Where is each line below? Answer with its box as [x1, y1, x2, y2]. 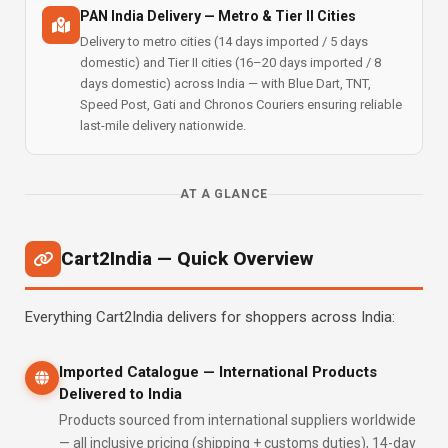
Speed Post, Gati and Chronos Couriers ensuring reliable [80, 97, 402, 112]
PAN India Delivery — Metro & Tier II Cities [80, 8, 356, 24]
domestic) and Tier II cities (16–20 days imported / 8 [80, 55, 381, 70]
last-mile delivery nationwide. [80, 118, 246, 133]
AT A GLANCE [180, 187, 268, 201]
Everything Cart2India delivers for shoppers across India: [25, 308, 395, 326]
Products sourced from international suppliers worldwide [59, 412, 416, 428]
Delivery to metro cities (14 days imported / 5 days [80, 34, 368, 49]
